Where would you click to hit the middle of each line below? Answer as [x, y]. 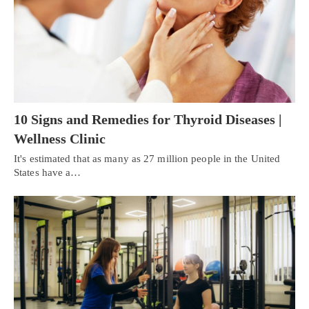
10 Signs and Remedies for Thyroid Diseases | [148, 119]
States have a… [48, 172]
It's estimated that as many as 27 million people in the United [147, 158]
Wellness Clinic [60, 138]
